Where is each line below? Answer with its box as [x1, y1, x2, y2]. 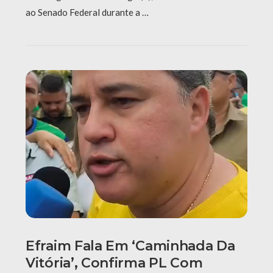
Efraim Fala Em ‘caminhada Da [26, 237, 235, 254]
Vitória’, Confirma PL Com [26, 254, 203, 271]
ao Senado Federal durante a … [26, 7, 149, 18]
